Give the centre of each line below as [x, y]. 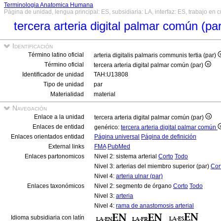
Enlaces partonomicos [55, 156]
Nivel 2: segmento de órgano [134, 186]
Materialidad [67, 94]
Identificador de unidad [53, 74]
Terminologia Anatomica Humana [49, 5]
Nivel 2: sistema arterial [126, 156]
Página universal [117, 137]
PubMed [119, 147]
